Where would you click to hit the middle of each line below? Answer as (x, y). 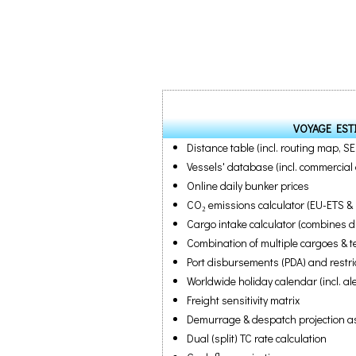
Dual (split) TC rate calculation (257, 338)
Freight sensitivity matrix (243, 300)
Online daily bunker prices (248, 186)
